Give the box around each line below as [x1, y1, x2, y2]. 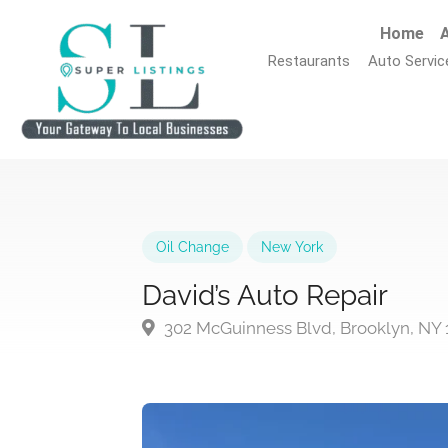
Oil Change [156, 239, 229, 256]
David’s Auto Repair [142, 279, 388, 313]
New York [261, 239, 323, 256]
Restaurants [268, 52, 351, 70]
